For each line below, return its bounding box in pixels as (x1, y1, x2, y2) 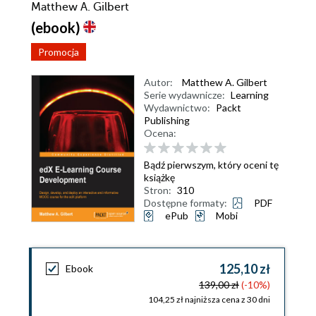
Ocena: (144, 127, 176, 139)
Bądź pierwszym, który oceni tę (144, 158, 279, 171)
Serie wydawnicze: (144, 89, 225, 101)
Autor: (144, 76, 173, 88)
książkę (144, 171, 175, 183)
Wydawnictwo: (144, 102, 210, 114)
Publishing (144, 114, 190, 126)
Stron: (144, 183, 171, 196)
